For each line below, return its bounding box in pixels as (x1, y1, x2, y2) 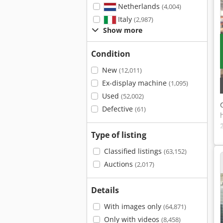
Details (91, 185, 119, 196)
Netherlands (115, 1, 162, 11)
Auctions (104, 159, 135, 169)
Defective (102, 104, 135, 113)
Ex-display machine (102, 78, 169, 88)
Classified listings (104, 146, 164, 156)
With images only (104, 202, 163, 211)
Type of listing (91, 129, 146, 140)
